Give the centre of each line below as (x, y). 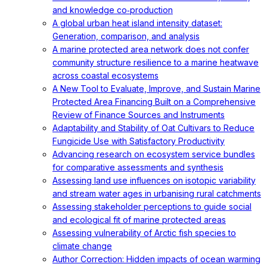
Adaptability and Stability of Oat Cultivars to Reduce (153, 128)
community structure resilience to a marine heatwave (156, 62)
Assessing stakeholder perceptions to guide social (152, 207)
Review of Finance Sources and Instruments (139, 115)
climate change (82, 246)
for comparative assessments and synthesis (138, 167)
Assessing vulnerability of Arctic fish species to (144, 233)
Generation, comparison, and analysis (126, 36)
